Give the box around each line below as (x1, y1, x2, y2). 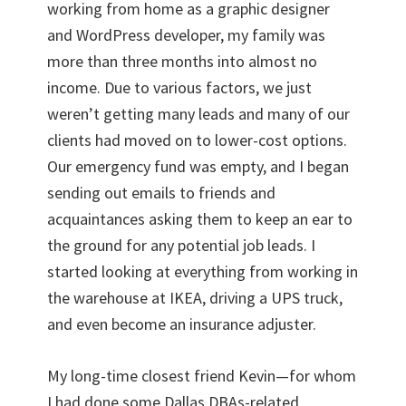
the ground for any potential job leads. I (47, 234, 316, 256)
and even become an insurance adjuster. (47, 313, 317, 334)
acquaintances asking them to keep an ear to (47, 208, 353, 229)
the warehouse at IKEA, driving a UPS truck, (47, 286, 343, 308)
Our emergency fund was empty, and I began (47, 155, 350, 177)
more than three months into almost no (47, 50, 318, 72)
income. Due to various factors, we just (47, 76, 313, 98)
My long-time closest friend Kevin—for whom (47, 364, 357, 386)
